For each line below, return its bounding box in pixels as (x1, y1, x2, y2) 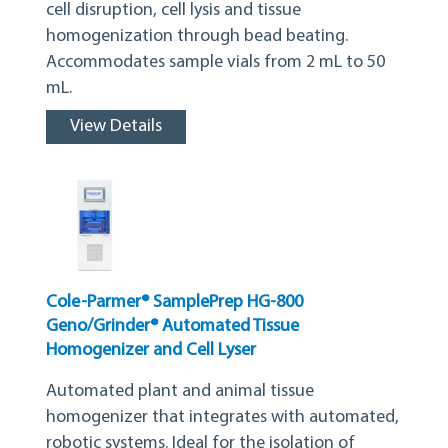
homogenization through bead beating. (46, 26, 348, 46)
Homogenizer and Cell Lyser (46, 341, 256, 361)
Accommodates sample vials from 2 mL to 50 (46, 52, 385, 72)
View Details (70, 116, 162, 136)
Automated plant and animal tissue (46, 382, 314, 402)
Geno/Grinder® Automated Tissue (46, 317, 299, 337)
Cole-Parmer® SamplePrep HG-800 (46, 293, 303, 313)
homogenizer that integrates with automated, (46, 408, 399, 428)
